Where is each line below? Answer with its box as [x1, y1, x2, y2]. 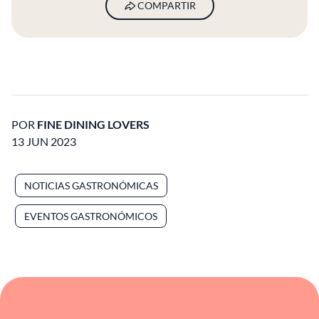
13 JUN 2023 [11, 135, 76, 149]
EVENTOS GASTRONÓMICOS [24, 210, 157, 223]
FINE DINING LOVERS [37, 117, 150, 132]
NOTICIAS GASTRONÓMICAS [24, 179, 158, 192]
